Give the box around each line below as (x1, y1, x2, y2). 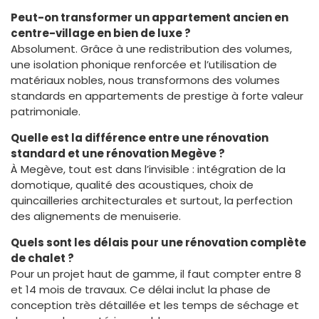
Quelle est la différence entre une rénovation (11, 130, 268, 145)
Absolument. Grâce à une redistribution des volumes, (11, 41, 292, 56)
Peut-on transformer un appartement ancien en (11, 9, 288, 25)
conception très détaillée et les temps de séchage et (11, 297, 299, 313)
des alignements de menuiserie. (11, 208, 181, 224)
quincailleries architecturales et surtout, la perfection (11, 192, 293, 208)
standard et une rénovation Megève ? (11, 145, 225, 161)
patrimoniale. (11, 103, 80, 119)
